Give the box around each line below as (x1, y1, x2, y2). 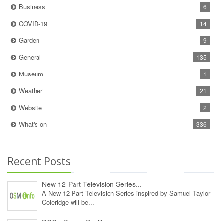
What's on (19, 119, 47, 129)
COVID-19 (19, 18, 47, 28)
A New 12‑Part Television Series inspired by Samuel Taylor (42, 188, 210, 198)
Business (19, 1, 45, 11)
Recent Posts (7, 154, 71, 168)
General (19, 52, 41, 62)
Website (19, 102, 42, 112)
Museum (19, 69, 43, 78)
